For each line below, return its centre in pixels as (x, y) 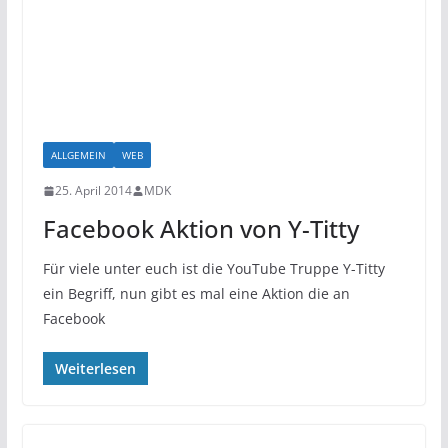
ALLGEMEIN (78, 155)
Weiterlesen (95, 369)
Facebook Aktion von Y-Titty (200, 229)
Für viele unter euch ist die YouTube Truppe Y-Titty (213, 269)
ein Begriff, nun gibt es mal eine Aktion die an (196, 294)
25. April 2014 (93, 191)
